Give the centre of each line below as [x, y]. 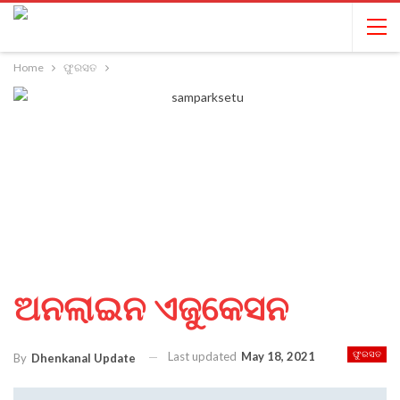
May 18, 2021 [278, 356]
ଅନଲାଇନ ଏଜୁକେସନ [151, 309]
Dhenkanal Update [83, 358]
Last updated [204, 356]
